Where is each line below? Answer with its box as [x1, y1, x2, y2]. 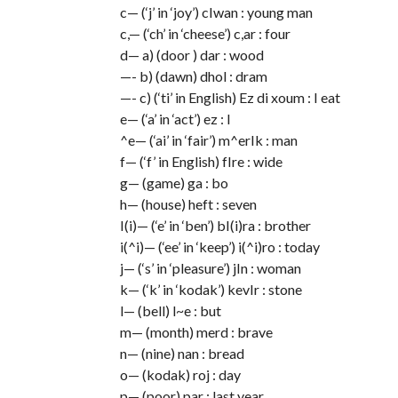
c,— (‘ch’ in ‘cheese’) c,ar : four [119, 25, 291, 42]
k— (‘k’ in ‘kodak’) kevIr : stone [119, 281, 302, 298]
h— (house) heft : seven [119, 195, 257, 212]
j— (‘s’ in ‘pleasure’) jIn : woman [119, 259, 301, 276]
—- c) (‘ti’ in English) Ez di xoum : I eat [119, 89, 340, 106]
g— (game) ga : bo [119, 174, 228, 191]
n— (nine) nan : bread [119, 345, 244, 362]
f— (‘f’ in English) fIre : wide [119, 153, 283, 170]
